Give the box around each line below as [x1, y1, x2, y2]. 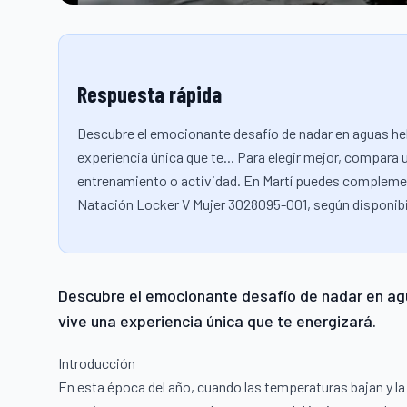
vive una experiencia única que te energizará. [58, 310, 376, 331]
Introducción [58, 353, 135, 372]
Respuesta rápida [77, 80, 222, 107]
